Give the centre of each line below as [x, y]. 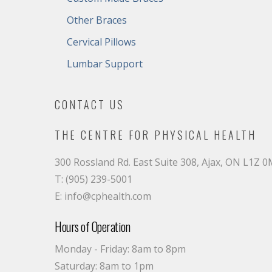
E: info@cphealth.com [103, 196]
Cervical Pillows [101, 42]
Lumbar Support [105, 64]
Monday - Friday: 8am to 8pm [120, 249]
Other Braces [97, 20]
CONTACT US [90, 104]
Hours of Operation [92, 226]
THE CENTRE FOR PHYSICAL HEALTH [155, 135]
